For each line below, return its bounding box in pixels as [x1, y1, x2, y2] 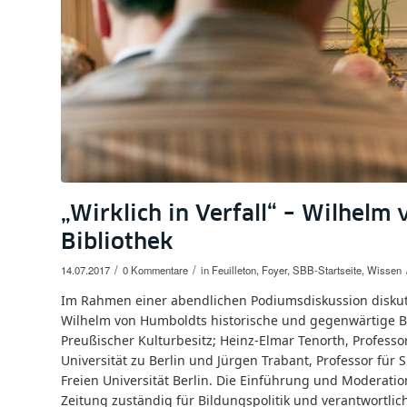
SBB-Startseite [293, 263, 362, 278]
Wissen [367, 263, 402, 278]
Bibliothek [61, 232, 174, 254]
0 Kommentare [123, 263, 188, 278]
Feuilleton [212, 263, 256, 278]
